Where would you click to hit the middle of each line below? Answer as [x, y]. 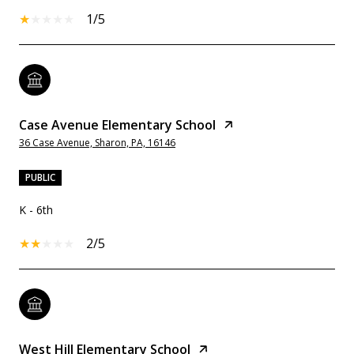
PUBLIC [40, 178]
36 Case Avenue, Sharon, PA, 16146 [97, 143]
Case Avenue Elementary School [117, 125]
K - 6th [36, 210]
